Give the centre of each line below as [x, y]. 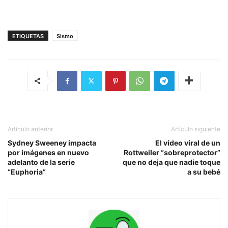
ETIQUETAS [28, 36]
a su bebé [204, 172]
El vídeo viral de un [188, 142]
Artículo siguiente [196, 129]
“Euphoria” [27, 172]
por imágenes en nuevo [48, 152]
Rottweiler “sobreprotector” [172, 152]
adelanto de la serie [41, 162]
